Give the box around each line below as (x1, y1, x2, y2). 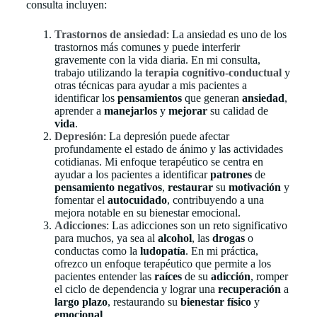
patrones (209, 168, 255, 180)
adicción (210, 270, 250, 282)
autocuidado (107, 194, 167, 206)
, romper (250, 270, 288, 282)
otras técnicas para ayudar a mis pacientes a (54, 79, 247, 91)
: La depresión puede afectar (103, 130, 229, 142)
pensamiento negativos (54, 181, 162, 193)
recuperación (217, 283, 284, 295)
